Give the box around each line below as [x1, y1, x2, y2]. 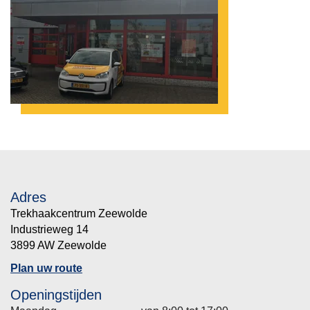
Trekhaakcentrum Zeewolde [10, 208, 147, 219]
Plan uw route [10, 262, 82, 274]
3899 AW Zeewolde [10, 239, 107, 251]
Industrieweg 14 [10, 224, 89, 235]
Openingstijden [10, 287, 102, 302]
